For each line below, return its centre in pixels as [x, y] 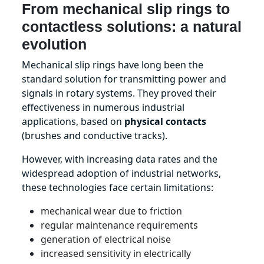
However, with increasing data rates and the [120, 159]
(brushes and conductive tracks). [95, 136]
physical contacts [166, 121]
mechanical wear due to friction [112, 211]
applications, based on [73, 121]
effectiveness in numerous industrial [103, 107]
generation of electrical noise [106, 239]
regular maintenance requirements [120, 225]
